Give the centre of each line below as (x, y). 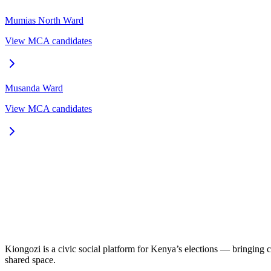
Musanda (22, 88)
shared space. (30, 260)
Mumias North (33, 20)
